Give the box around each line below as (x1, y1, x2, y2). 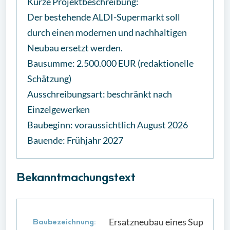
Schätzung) (27, 73, 71, 84)
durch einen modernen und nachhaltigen (27, 27, 187, 38)
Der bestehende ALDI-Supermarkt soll (27, 11, 180, 23)
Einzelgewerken (27, 104, 90, 115)
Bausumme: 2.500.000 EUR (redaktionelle (27, 57, 194, 69)
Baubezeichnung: (33, 218, 96, 227)
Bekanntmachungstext (16, 171, 136, 186)
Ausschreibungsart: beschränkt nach (27, 88, 172, 100)
